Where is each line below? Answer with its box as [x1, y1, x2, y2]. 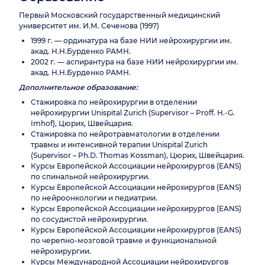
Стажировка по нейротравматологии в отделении [31, 130, 219, 139]
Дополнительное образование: [19, 83, 138, 92]
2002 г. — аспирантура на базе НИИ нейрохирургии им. [31, 57, 238, 67]
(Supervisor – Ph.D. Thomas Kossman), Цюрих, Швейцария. [31, 151, 244, 160]
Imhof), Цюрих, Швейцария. [31, 119, 133, 128]
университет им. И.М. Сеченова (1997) [19, 21, 159, 31]
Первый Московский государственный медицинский [19, 11, 220, 20]
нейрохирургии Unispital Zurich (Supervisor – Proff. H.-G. [31, 108, 235, 118]
